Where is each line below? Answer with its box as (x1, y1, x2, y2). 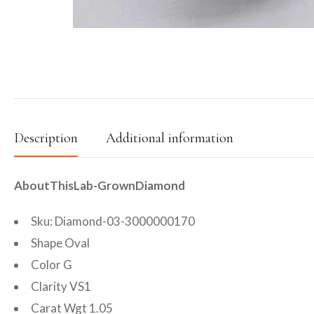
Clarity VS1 (31, 279, 91, 294)
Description (14, 130, 78, 146)
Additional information (106, 130, 233, 146)
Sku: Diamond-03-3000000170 (31, 214, 195, 228)
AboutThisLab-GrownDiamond (14, 178, 185, 193)
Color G (31, 257, 72, 272)
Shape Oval (31, 235, 90, 250)
